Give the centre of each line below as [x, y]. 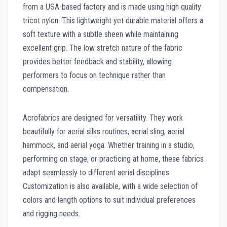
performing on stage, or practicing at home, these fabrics [113, 159]
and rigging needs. [51, 213]
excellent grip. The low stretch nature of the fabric [103, 48]
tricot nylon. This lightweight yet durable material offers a [113, 20]
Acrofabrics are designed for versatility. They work [103, 118]
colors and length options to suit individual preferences [109, 200]
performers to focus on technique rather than [94, 75]
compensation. [46, 89]
